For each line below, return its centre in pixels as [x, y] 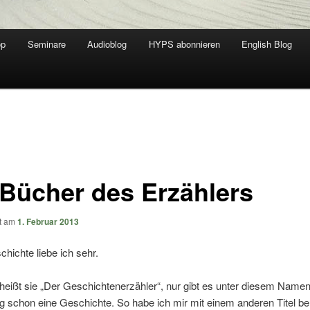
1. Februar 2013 [48, 221]
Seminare [46, 44]
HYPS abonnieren [184, 44]
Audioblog [107, 44]
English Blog [267, 44]
